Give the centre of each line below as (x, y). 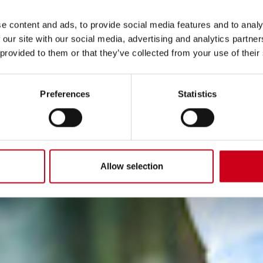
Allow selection (131, 166)
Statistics (197, 94)
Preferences (65, 94)
